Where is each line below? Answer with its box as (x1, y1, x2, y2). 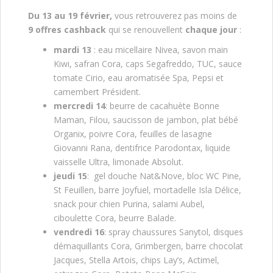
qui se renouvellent (106, 23, 185, 35)
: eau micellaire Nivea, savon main (94, 43, 228, 55)
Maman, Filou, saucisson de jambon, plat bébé (54, 113, 238, 126)
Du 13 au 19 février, (28, 9, 112, 21)
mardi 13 (54, 43, 94, 55)
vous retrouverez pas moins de (112, 9, 237, 21)
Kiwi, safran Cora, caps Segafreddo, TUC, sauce (54, 57, 242, 69)
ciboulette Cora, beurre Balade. (54, 211, 176, 224)
